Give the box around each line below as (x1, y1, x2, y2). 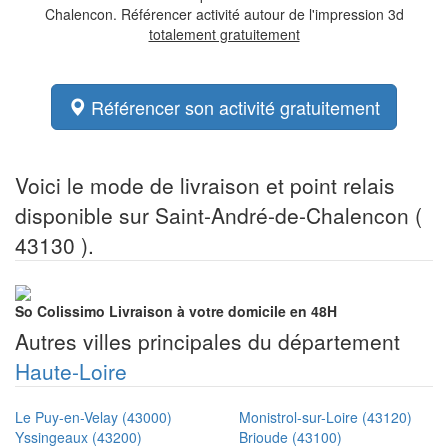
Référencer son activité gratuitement (86, 94, 380, 120)
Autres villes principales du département (15, 326, 400, 357)
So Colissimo (15, 301, 105, 322)
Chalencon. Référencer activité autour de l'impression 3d (44, 4, 404, 24)
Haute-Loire (15, 356, 127, 387)
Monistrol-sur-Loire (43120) (239, 407, 412, 428)
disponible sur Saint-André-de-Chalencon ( (15, 200, 422, 230)
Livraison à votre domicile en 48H (105, 301, 337, 322)
